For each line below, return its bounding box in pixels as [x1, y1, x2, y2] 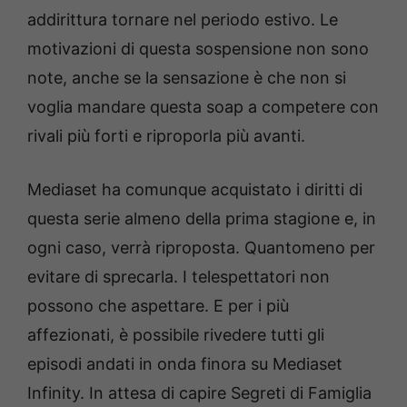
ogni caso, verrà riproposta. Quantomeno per [27, 237, 375, 257]
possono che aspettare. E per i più [27, 295, 289, 315]
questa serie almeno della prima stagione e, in [27, 208, 376, 228]
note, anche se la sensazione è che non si [27, 67, 346, 87]
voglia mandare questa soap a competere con [27, 96, 379, 116]
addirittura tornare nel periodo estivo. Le [27, 9, 338, 29]
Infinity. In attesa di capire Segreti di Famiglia [27, 382, 372, 402]
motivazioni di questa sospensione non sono [27, 38, 369, 58]
